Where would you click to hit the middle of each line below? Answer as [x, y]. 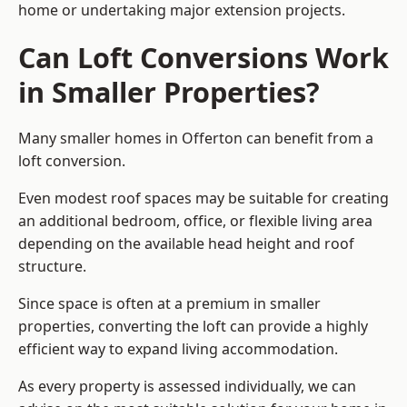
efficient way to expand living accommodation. [178, 349]
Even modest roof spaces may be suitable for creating [203, 199]
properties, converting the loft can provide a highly [193, 327]
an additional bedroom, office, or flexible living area [195, 221]
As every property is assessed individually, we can [187, 387]
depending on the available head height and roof [186, 244]
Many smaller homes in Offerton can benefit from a [196, 139]
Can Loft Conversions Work [203, 58]
